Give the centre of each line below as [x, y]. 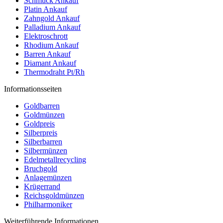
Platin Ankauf [46, 9]
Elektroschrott [46, 36]
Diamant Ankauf [50, 63]
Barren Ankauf [47, 54]
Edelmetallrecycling [55, 159]
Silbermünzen [46, 150]
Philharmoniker [48, 204]
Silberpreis [41, 132]
